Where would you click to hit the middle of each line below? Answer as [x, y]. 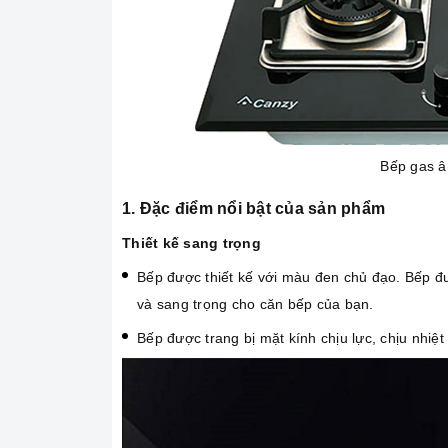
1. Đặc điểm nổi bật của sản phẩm [253, 209]
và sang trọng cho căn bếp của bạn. [257, 304]
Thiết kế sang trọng [191, 243]
